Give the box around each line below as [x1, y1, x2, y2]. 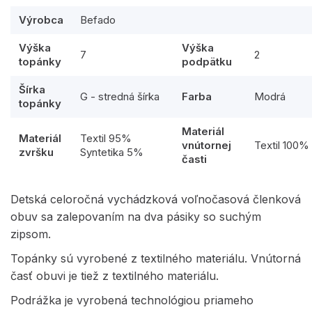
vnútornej [182, 139, 231, 153]
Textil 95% [80, 132, 132, 146]
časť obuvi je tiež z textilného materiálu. [10, 269, 219, 283]
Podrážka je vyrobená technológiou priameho [10, 293, 253, 308]
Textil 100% [254, 139, 309, 153]
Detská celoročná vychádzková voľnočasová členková [10, 192, 301, 207]
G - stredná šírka [80, 90, 159, 104]
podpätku [182, 55, 232, 69]
